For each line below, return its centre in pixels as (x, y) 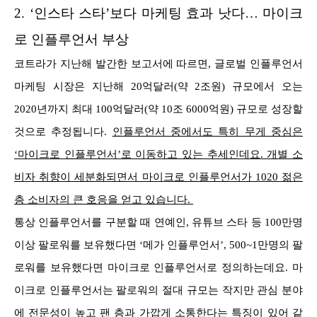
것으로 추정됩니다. (63, 132)
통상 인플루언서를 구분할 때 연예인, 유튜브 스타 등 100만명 (158, 223)
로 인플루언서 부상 (71, 40)
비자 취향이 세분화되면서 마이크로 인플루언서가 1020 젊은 (158, 177)
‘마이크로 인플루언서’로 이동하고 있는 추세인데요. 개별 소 (158, 155)
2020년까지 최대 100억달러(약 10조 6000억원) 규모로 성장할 (158, 109)
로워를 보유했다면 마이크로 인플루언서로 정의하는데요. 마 (158, 268)
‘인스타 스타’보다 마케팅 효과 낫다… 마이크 (166, 13)
